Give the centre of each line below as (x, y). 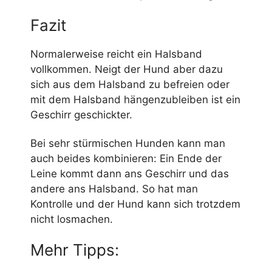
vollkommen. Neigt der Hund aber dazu (127, 69)
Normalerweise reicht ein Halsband (116, 54)
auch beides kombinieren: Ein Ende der (126, 158)
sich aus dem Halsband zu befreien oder (130, 84)
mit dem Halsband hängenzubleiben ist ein (135, 99)
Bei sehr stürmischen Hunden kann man (128, 143)
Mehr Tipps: (75, 250)
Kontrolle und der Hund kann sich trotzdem (135, 204)
